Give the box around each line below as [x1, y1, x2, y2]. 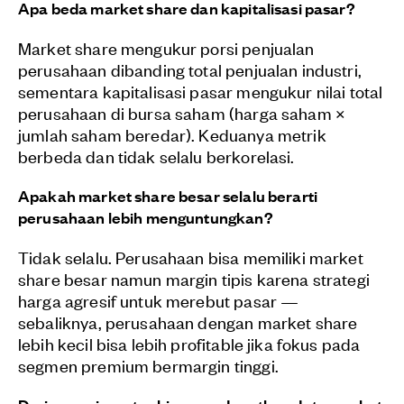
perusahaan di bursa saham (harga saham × [18, 101, 346, 124]
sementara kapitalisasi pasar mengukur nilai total [18, 79, 383, 103]
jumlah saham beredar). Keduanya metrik [18, 123, 326, 146]
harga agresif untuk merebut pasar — [18, 289, 299, 312]
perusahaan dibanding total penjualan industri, [18, 58, 362, 81]
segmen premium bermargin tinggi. [18, 353, 279, 377]
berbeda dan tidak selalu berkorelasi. [18, 144, 295, 168]
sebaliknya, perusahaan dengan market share [18, 310, 358, 334]
